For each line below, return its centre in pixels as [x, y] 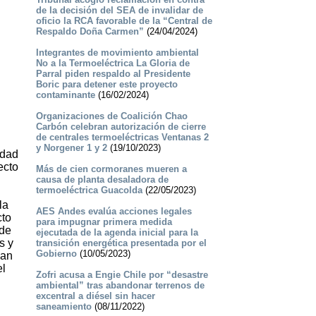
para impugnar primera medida [104, 222]
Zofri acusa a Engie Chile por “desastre [122, 275]
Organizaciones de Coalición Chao [111, 116]
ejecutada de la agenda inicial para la [117, 233]
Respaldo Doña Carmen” [90, 32]
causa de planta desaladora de [102, 180]
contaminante [65, 95]
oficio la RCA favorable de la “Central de [124, 21]
